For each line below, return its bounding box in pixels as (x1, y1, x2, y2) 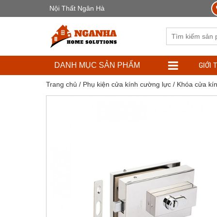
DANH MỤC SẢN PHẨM (54, 61, 140, 69)
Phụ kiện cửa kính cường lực (82, 80, 171, 88)
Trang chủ (46, 80, 77, 88)
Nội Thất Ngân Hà (49, 4, 105, 12)
